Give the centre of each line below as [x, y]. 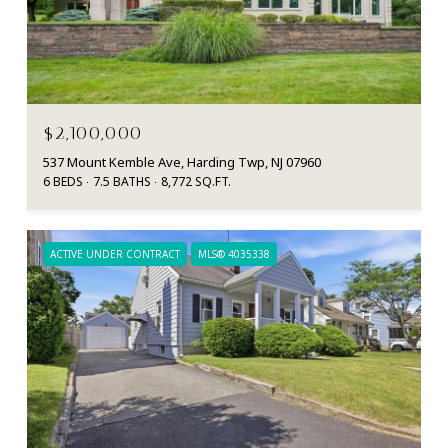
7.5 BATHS [122, 182]
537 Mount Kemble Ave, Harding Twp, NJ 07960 [182, 162]
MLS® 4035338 [234, 254]
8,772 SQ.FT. [196, 182]
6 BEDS [63, 182]
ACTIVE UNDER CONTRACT [115, 254]
